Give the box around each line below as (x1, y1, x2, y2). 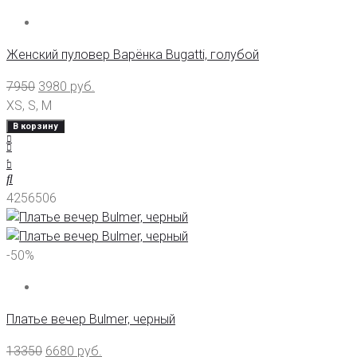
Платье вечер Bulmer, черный (6, 312, 175, 328)
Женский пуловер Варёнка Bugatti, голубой (6, 47, 259, 63)
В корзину (13, 121, 58, 132)
